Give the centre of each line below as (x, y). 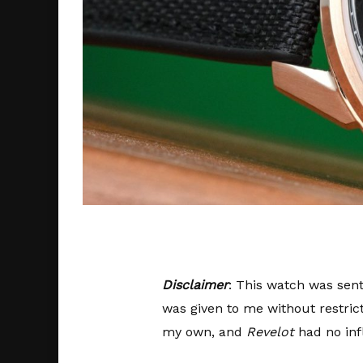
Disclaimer (195, 284)
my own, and (204, 331)
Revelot (270, 331)
